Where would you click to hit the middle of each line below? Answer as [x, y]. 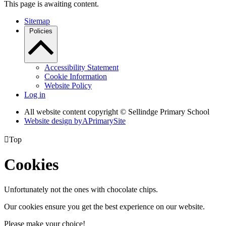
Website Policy [68, 85]
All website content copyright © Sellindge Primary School [117, 111]
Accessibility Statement [81, 67]
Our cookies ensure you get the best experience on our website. [104, 206]
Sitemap [37, 21]
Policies [41, 31]
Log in [35, 94]
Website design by [53, 121]
